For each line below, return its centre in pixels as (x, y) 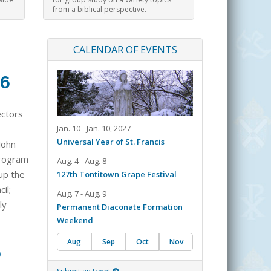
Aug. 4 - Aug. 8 (82, 161)
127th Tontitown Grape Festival (117, 175)
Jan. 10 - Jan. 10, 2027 (94, 129)
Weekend (75, 220)
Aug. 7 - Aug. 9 (82, 194)
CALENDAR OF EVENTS (125, 50)
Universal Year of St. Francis (111, 142)
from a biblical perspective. (100, 9)
